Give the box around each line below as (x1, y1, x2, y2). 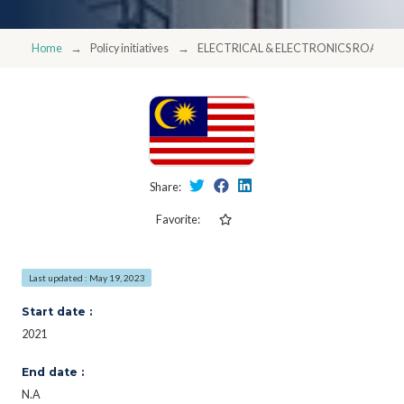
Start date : (22, 304, 92, 318)
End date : (22, 364, 84, 379)
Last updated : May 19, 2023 (28, 271, 145, 283)
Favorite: (155, 212, 200, 226)
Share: (149, 179, 183, 194)
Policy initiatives (90, 41, 170, 55)
